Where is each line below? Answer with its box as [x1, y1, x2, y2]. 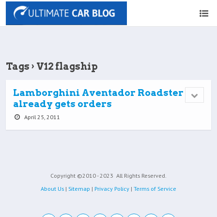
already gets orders [13, 98, 112, 109]
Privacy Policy [94, 185, 129, 193]
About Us [41, 185, 64, 193]
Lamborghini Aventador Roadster [13, 87, 184, 98]
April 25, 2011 [22, 113, 60, 121]
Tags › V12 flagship [6, 61, 98, 72]
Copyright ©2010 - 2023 [50, 172, 115, 179]
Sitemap [68, 185, 90, 193]
